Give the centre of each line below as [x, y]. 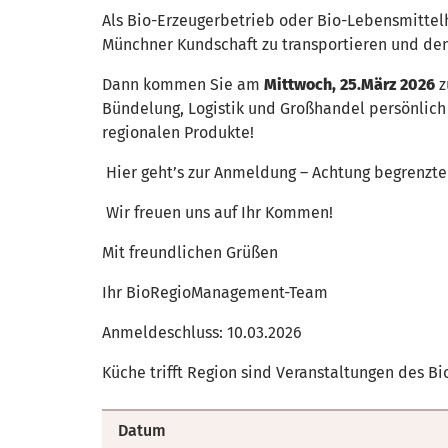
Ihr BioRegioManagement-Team [215, 292]
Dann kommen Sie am [183, 84]
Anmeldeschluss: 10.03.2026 [202, 332]
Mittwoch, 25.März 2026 [349, 84]
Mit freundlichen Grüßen [190, 252]
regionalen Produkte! [178, 132]
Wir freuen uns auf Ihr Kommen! [217, 212]
